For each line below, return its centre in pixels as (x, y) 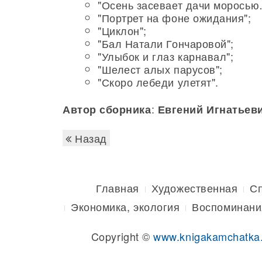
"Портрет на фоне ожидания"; (175, 18)
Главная (118, 188)
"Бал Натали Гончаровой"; (166, 43)
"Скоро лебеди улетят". (158, 82)
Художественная (194, 188)
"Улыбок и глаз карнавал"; (166, 56)
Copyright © (122, 236)
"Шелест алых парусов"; (160, 69)
